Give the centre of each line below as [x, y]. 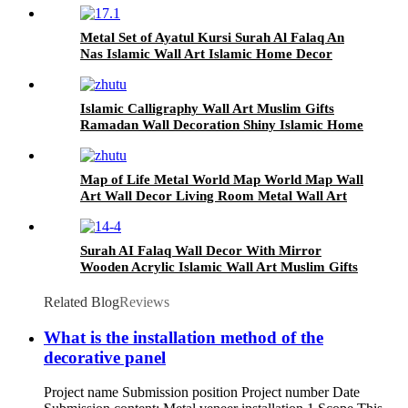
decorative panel [105, 357]
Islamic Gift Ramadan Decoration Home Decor [222, 283]
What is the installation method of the [184, 337]
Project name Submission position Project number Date [202, 393]
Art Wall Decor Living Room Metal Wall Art [214, 195]
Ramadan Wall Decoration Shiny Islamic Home [222, 124]
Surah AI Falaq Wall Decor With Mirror [201, 250]
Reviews [144, 301]
